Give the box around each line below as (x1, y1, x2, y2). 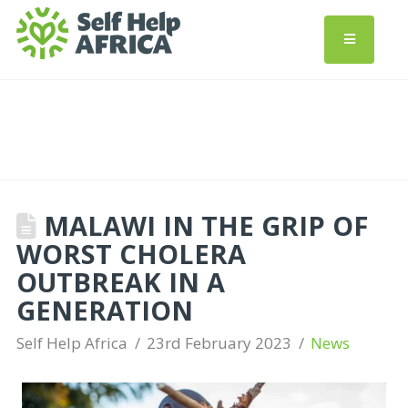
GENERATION (15, 292, 193, 328)
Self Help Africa (15, 332, 127, 353)
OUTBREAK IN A (15, 264, 225, 300)
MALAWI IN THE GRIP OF (36, 208, 368, 243)
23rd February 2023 (147, 332, 292, 353)
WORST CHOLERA (15, 236, 246, 271)
